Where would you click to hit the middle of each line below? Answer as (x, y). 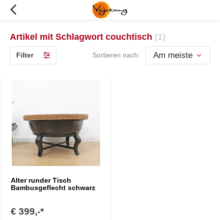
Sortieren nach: (116, 55)
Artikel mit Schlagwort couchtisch (82, 37)
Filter (25, 55)
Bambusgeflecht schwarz (53, 188)
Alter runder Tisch (41, 180)
